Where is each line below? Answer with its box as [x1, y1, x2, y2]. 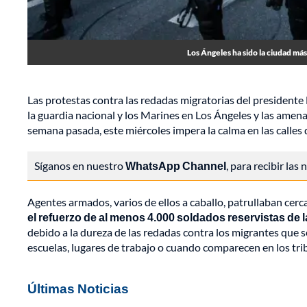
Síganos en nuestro [34, 159, 125, 173]
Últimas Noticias [27, 280, 129, 297]
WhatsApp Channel [125, 159, 226, 173]
